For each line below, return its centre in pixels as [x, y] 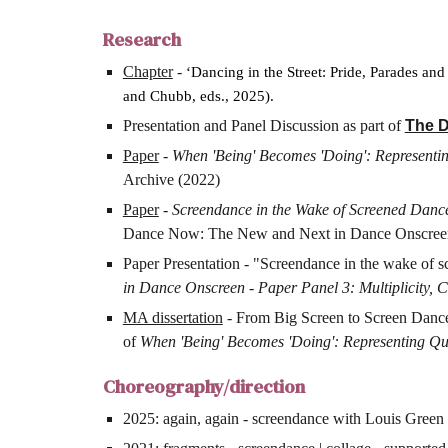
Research [141, 39]
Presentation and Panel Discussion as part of [263, 125]
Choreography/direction [203, 386]
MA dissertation [172, 317]
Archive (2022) [171, 179]
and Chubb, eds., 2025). [198, 96]
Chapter [147, 71]
